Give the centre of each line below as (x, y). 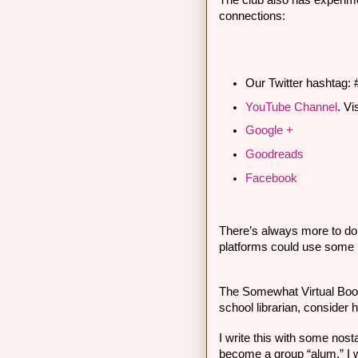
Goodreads (274, 154)
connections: (252, 16)
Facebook (271, 178)
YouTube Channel (291, 107)
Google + (269, 131)
